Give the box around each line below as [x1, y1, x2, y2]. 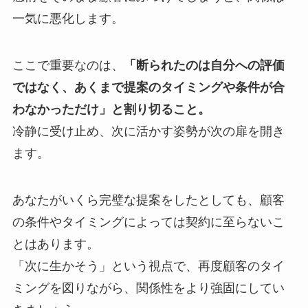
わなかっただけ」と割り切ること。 [12, 102, 210, 116]
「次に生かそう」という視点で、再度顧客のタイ [12, 258, 285, 273]
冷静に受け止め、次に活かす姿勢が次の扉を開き [12, 124, 285, 138]
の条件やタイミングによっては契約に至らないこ [12, 214, 285, 229]
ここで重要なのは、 [12, 58, 124, 72]
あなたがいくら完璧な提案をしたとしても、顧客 [12, 192, 285, 207]
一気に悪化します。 [12, 12, 124, 26]
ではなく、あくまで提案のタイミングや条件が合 [12, 80, 285, 94]
